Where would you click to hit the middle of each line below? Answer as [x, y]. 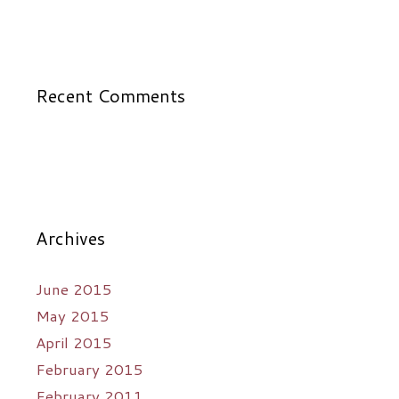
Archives [70, 237]
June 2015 [74, 288]
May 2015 [73, 315]
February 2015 [90, 368]
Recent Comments [110, 95]
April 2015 [74, 342]
